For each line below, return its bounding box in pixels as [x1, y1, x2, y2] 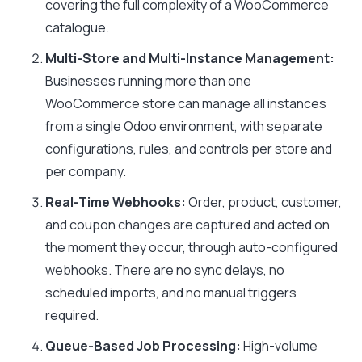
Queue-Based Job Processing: [45, 337, 241, 355]
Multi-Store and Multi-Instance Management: [45, 49, 335, 67]
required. [45, 306, 99, 324]
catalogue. [45, 19, 109, 36]
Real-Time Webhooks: [45, 193, 186, 211]
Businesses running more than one [45, 72, 251, 90]
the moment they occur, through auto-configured [45, 238, 338, 256]
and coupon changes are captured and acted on [45, 216, 330, 234]
